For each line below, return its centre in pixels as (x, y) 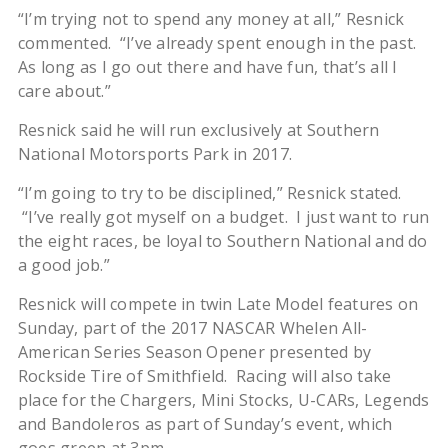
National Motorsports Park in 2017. (155, 154)
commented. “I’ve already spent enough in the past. (219, 43)
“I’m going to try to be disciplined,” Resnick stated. (209, 193)
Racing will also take (314, 376)
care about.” (64, 91)
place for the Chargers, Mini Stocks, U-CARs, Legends (223, 400)
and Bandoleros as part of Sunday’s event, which (205, 424)
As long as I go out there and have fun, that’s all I (207, 67)
